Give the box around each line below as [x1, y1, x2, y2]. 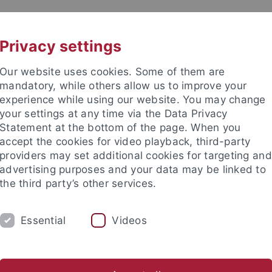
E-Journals [9, 220, 50, 232]
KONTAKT [183, 16, 222, 28]
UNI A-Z [100, 16, 131, 28]
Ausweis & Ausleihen [182, 220, 267, 232]
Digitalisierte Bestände [70, 220, 162, 232]
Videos [112, 214, 147, 226]
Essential [21, 214, 66, 226]
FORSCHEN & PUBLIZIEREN [74, 188, 201, 202]
